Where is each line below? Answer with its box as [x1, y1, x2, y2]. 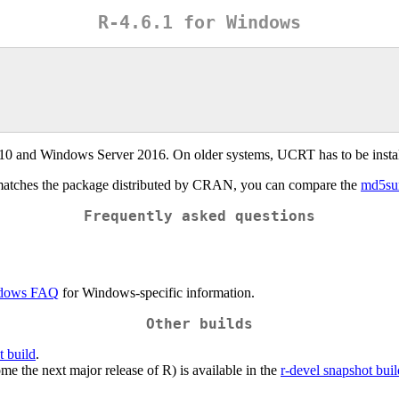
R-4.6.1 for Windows [98, 12, 301, 34]
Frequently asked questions [84, 207, 315, 224]
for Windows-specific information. [59, 284, 255, 300]
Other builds [146, 314, 253, 332]
